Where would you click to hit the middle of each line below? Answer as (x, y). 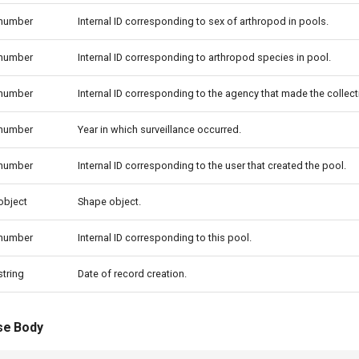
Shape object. (109, 202)
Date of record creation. (132, 274)
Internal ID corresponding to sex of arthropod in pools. (203, 21)
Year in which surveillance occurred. (159, 129)
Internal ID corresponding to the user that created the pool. (212, 165)
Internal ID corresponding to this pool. (165, 238)
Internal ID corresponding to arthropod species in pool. (204, 57)
